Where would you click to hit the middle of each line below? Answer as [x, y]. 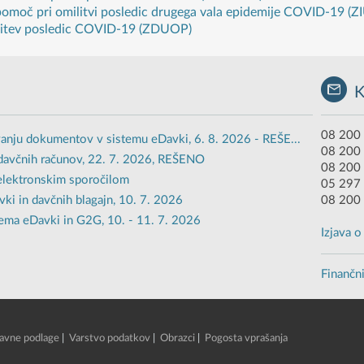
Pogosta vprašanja [246, 338]
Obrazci [177, 338]
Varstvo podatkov [109, 338]
